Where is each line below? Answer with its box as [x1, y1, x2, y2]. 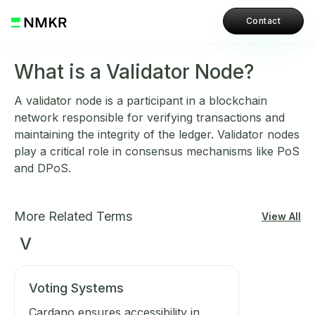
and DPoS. [14, 161, 71, 175]
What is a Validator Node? [14, 60, 254, 84]
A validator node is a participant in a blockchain [14, 94, 267, 108]
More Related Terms [14, 209, 132, 224]
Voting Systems [29, 281, 124, 295]
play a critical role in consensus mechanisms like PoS [14, 144, 300, 158]
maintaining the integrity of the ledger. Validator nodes [14, 127, 300, 141]
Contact [245, 15, 281, 26]
